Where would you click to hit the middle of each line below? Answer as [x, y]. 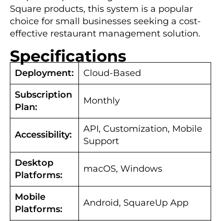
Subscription [43, 94]
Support [101, 141]
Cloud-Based [112, 73]
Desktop [34, 163]
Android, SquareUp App [136, 203]
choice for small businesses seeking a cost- [105, 21]
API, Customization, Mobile [143, 129]
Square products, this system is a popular [101, 9]
